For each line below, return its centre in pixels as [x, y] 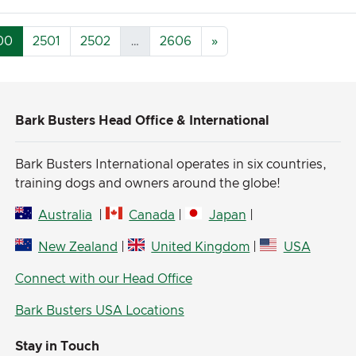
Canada [152, 215]
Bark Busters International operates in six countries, [170, 164]
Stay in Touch [57, 346]
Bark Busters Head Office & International [142, 121]
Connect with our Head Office [103, 279]
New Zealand [78, 247]
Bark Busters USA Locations [99, 311]
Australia [65, 215]
